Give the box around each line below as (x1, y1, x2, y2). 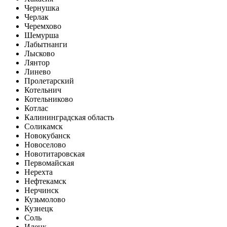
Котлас (24, 104, 48, 113)
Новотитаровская (24, 149, 85, 159)
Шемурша (24, 31, 59, 40)
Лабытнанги (24, 40, 67, 49)
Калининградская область (24, 113, 114, 122)
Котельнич (24, 86, 61, 95)
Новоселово (24, 140, 66, 149)
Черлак (24, 13, 49, 22)
